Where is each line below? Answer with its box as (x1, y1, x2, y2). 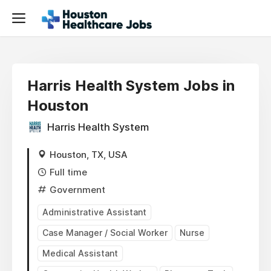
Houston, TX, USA (50, 149, 128, 160)
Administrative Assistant (42, 207, 146, 217)
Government (50, 184, 105, 195)
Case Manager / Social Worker (42, 227, 168, 238)
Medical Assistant (42, 248, 118, 258)
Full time (50, 166, 87, 178)
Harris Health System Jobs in (27, 77, 235, 94)
